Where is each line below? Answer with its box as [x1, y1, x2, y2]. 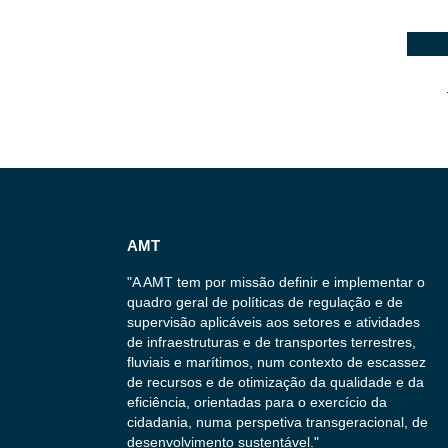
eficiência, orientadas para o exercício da [127, 393, 387, 410]
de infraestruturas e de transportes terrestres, [127, 333, 416, 350]
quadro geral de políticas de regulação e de [127, 293, 403, 310]
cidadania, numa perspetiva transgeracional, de [127, 413, 428, 430]
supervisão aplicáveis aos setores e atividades [127, 313, 420, 330]
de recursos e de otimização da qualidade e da [127, 373, 424, 390]
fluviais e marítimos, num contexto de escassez [127, 353, 426, 370]
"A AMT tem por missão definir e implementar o [127, 273, 425, 290]
